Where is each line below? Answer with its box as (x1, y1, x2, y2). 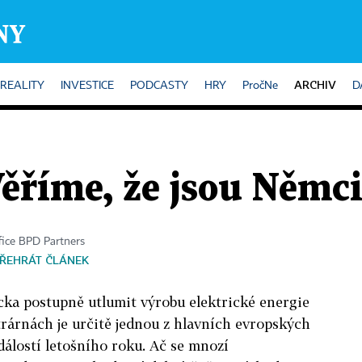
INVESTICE (61, 80, 114, 91)
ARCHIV (294, 78, 336, 91)
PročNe (242, 80, 278, 91)
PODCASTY (130, 80, 188, 91)
